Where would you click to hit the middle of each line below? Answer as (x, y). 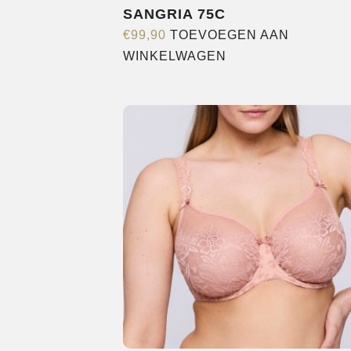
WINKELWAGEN (175, 56)
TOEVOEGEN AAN (230, 35)
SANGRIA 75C (174, 14)
